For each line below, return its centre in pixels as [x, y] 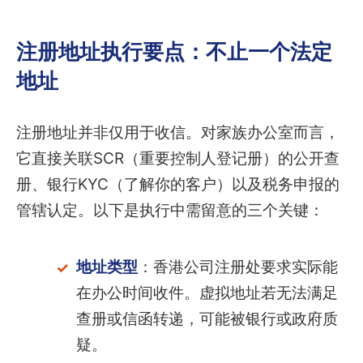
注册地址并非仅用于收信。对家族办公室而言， [178, 133]
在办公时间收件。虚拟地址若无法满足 [207, 293]
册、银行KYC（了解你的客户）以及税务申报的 [178, 185]
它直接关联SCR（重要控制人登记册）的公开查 [178, 159]
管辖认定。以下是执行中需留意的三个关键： [170, 211]
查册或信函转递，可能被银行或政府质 [207, 319]
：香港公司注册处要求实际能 [237, 267]
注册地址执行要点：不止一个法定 [174, 50]
